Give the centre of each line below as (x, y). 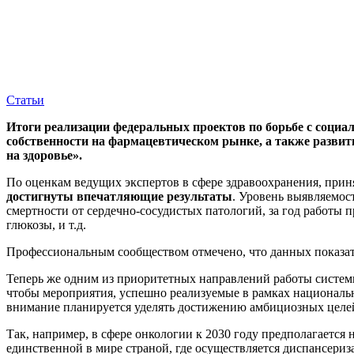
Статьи (25, 100)
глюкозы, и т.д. (46, 224)
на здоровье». (47, 155)
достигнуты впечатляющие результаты (119, 196)
